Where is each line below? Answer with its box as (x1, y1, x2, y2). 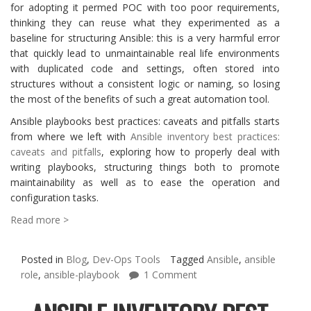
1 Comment (144, 268, 197, 281)
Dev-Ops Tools (92, 253, 160, 266)
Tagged (170, 253, 207, 266)
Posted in (21, 253, 66, 266)
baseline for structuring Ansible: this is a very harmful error (10, 31, 280, 44)
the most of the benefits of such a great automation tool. (10, 92, 269, 106)
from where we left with (10, 130, 131, 143)
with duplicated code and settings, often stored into (10, 62, 280, 75)
